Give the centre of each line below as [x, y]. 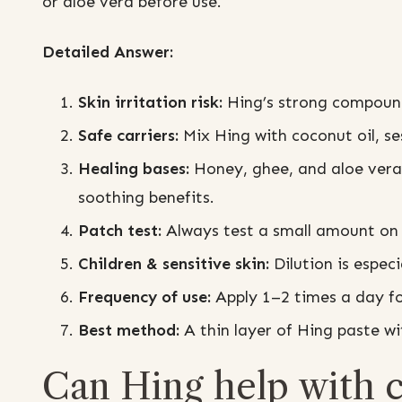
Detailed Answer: [108, 52]
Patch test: [120, 231]
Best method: [129, 331]
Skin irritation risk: [150, 103]
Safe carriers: [128, 136]
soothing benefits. [146, 198]
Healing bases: [134, 169]
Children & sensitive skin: [174, 264]
